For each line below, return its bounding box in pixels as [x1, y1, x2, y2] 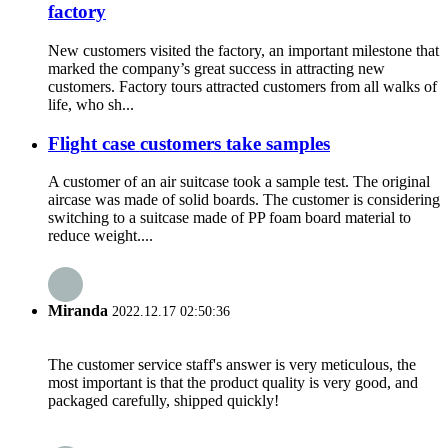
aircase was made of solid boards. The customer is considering [48, 191, 440, 209]
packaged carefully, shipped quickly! [48, 391, 279, 409]
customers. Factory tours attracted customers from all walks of [48, 77, 437, 95]
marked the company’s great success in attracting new [48, 59, 385, 77]
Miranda [48, 301, 108, 319]
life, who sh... [48, 95, 134, 113]
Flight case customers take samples [48, 132, 330, 154]
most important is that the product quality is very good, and [48, 373, 418, 391]
